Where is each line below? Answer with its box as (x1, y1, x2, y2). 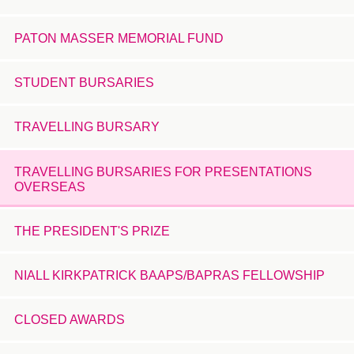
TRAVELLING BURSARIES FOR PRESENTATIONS (13, 164, 312, 179)
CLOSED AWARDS (13, 313, 125, 327)
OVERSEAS (13, 179, 85, 194)
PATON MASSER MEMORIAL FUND (13, 32, 224, 46)
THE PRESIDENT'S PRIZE (13, 224, 170, 238)
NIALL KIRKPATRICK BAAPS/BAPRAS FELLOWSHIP (13, 269, 325, 283)
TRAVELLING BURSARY (13, 120, 160, 134)
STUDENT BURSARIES (13, 76, 154, 90)
